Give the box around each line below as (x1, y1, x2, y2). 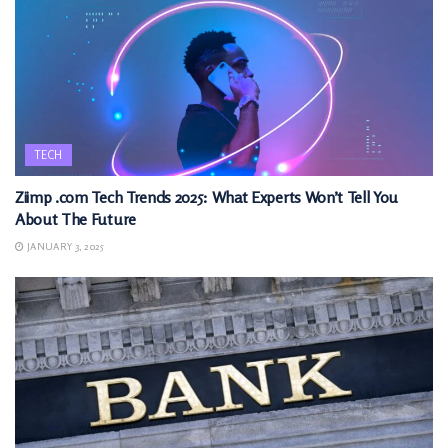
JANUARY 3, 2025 (24, 239, 105, 252)
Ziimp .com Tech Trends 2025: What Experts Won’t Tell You (15, 186, 399, 207)
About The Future (15, 208, 136, 229)
